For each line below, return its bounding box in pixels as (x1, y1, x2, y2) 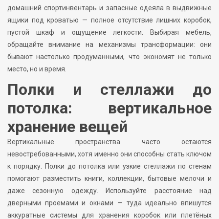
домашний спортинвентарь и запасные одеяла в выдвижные (7, 3, 212, 12)
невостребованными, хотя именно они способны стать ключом (7, 150, 212, 158)
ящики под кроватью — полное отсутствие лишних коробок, (7, 16, 212, 24)
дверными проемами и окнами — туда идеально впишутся (7, 198, 212, 207)
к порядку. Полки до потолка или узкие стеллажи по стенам (7, 162, 212, 170)
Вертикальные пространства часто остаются (7, 137, 212, 146)
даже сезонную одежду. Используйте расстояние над (7, 186, 212, 195)
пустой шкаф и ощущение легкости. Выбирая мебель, (7, 28, 212, 36)
